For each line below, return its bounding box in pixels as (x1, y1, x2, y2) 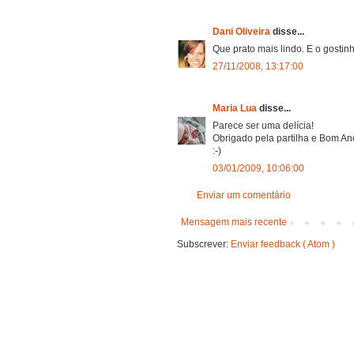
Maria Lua (213, 102, 259, 114)
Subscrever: (177, 238, 231, 250)
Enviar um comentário (197, 189, 291, 201)
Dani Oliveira (213, 25, 273, 37)
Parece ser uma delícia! (213, 119, 314, 131)
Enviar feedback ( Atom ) (231, 238, 335, 250)
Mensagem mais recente (181, 216, 287, 228)
